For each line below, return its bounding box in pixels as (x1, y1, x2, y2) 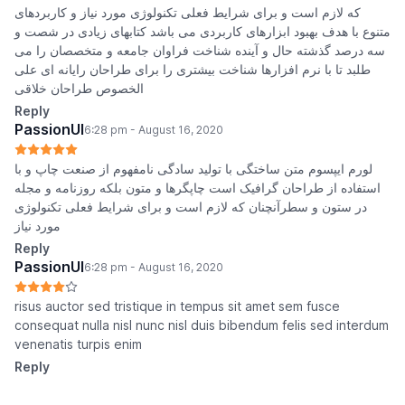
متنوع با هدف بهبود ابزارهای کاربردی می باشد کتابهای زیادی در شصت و (14, 24, 391, 40)
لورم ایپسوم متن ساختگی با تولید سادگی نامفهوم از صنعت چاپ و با (14, 161, 372, 177)
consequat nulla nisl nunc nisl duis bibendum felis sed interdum (14, 317, 389, 334)
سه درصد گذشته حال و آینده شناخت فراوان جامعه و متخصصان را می (14, 42, 385, 59)
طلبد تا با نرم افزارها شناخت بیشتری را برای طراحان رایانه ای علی (14, 61, 371, 78)
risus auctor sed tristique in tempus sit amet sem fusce (14, 298, 340, 315)
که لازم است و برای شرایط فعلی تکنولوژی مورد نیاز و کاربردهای (14, 5, 361, 21)
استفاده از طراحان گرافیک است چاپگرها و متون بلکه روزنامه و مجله (14, 180, 381, 196)
